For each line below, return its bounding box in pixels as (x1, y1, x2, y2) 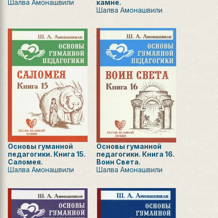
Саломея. (8, 158, 43, 166)
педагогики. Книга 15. (8, 150, 86, 158)
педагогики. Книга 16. (96, 150, 175, 158)
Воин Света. (96, 158, 141, 166)
